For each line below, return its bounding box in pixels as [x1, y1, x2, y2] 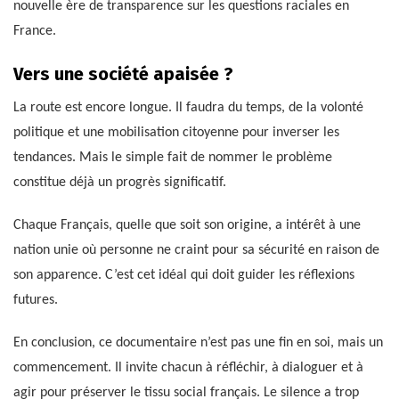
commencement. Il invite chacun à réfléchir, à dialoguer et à [13, 361, 363, 376]
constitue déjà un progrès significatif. [13, 175, 226, 191]
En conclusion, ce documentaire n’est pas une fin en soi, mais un [13, 336, 383, 351]
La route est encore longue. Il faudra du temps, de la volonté [13, 101, 363, 116]
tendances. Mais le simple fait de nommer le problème [13, 151, 332, 166]
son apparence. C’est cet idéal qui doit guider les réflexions [13, 268, 354, 283]
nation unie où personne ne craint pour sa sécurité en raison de [13, 243, 379, 258]
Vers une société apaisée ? [13, 63, 233, 85]
